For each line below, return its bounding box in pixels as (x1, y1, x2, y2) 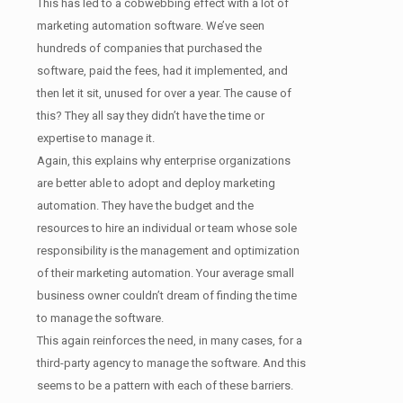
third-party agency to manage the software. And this (37, 355, 306, 370)
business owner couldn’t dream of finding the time (37, 288, 297, 302)
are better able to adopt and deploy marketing (37, 175, 275, 190)
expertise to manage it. (37, 130, 155, 145)
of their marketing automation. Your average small (37, 265, 294, 280)
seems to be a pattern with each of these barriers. (37, 378, 293, 392)
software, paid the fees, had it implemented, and (37, 63, 288, 77)
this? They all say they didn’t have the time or (37, 108, 264, 122)
